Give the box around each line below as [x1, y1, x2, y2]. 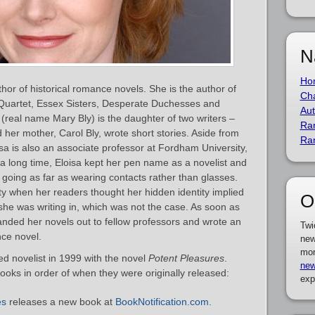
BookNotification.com [115, 296, 209, 307]
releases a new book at [6, 296, 115, 307]
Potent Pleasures [148, 252, 224, 264]
